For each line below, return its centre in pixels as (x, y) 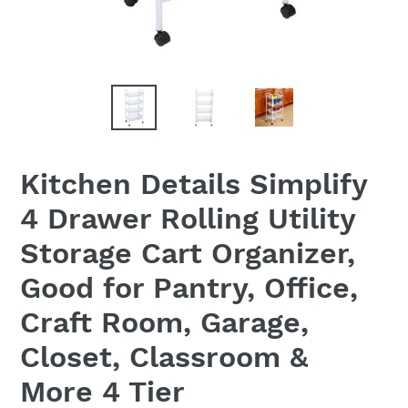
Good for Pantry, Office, (189, 287)
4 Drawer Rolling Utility (188, 218)
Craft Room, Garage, (164, 322)
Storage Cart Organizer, (188, 253)
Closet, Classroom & (164, 357)
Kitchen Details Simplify (194, 184)
